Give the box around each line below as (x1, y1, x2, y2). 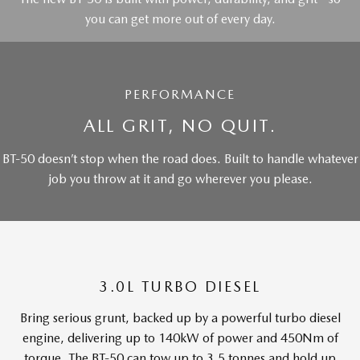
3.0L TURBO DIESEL (99, 278, 261, 295)
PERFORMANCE (125, 87, 235, 102)
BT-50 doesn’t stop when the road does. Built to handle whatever (2, 151, 358, 166)
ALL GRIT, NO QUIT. (84, 115, 276, 136)
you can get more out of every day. (84, 11, 276, 27)
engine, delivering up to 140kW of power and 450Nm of (22, 330, 338, 346)
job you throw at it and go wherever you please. (47, 171, 313, 186)
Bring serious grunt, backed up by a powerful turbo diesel (19, 310, 341, 325)
